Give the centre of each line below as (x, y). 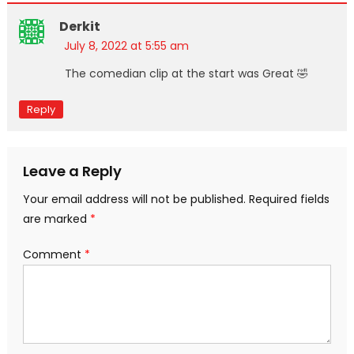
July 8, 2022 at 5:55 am (126, 45)
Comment (53, 254)
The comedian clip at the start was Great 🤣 (186, 73)
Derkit (79, 26)
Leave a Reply (72, 171)
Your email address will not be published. (134, 199)
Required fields (289, 199)
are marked (56, 218)
